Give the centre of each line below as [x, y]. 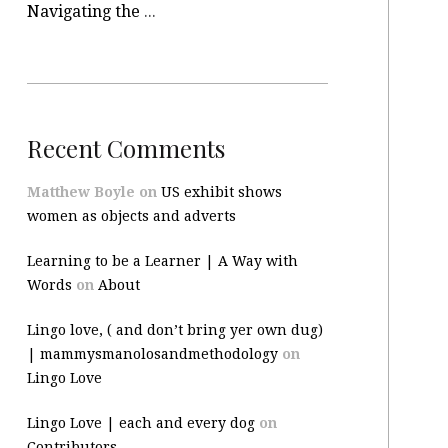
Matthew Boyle [80, 192]
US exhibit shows [221, 192]
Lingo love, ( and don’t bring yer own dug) [174, 330]
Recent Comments [125, 147]
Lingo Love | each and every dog [140, 423]
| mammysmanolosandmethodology [152, 354]
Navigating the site [149, 11]
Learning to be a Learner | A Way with [162, 261]
